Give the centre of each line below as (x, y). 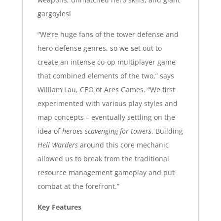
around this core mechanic (123, 145)
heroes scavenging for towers (107, 131)
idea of (50, 131)
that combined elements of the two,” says (106, 75)
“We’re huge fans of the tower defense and (108, 34)
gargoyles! (54, 13)
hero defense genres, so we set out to (99, 48)
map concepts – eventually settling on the (106, 117)
